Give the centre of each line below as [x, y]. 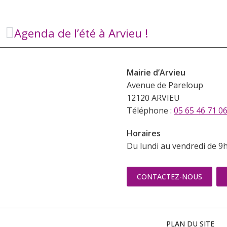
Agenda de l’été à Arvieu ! [81, 33]
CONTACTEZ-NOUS [169, 177]
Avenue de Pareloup [165, 85]
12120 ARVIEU [153, 98]
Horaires [144, 134]
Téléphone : [150, 111]
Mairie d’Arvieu [156, 73]
